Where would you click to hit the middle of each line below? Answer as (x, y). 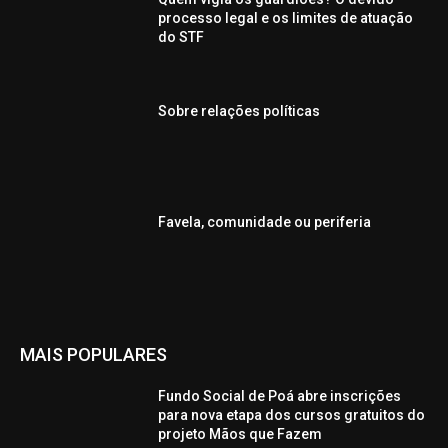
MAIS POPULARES (93, 354)
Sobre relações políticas (239, 110)
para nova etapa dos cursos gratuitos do (292, 414)
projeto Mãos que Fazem (240, 433)
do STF (181, 36)
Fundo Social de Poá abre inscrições (280, 395)
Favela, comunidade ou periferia (265, 222)
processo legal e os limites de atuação (286, 17)
